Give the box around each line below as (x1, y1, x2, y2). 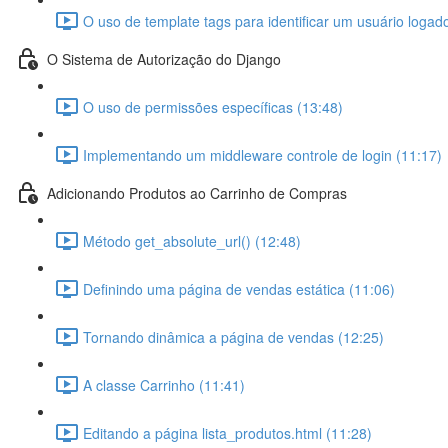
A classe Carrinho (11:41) (83, 374, 245, 395)
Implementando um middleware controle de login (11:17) (83, 144, 442, 165)
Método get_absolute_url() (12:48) (83, 230, 301, 251)
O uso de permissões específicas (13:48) (83, 96, 343, 117)
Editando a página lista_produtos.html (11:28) (83, 422, 372, 443)
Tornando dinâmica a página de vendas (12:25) (83, 326, 384, 347)
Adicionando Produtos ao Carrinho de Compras (47, 182, 347, 203)
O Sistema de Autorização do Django (47, 48, 281, 69)
